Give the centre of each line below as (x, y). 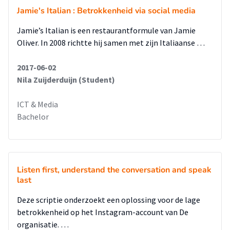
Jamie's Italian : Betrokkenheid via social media (106, 11)
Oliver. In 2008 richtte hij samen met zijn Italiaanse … (111, 43)
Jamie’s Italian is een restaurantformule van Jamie (106, 30)
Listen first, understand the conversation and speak (114, 170)
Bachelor (33, 117)
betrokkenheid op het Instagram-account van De (103, 212)
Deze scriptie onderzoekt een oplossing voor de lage (109, 200)
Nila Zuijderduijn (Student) (66, 80)
